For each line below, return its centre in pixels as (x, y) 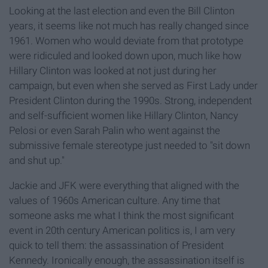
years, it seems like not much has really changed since (129, 26)
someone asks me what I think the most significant (121, 216)
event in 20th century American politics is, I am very (122, 231)
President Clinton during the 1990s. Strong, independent (130, 101)
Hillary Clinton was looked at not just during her (113, 71)
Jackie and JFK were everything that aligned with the (124, 186)
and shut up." (37, 161)
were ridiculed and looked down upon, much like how (125, 56)
